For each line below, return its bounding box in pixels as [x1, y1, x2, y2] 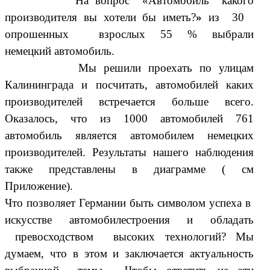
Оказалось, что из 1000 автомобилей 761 [5, 111, 254, 125]
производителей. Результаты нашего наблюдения [5, 145, 254, 159]
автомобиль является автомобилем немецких [5, 128, 254, 142]
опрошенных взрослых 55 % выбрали [5, 27, 254, 40]
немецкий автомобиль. [5, 44, 115, 57]
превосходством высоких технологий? [5, 230, 226, 243]
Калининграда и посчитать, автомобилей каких [5, 78, 254, 91]
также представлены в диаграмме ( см [5, 162, 254, 175]
